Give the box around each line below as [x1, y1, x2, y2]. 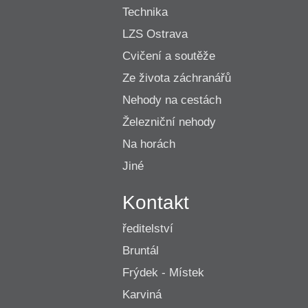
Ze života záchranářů [122, 71, 231, 85]
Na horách [122, 137, 175, 151]
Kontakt [122, 192, 189, 213]
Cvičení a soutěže [122, 49, 215, 63]
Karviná [122, 288, 162, 301]
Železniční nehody [122, 115, 216, 129]
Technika [122, 5, 168, 19]
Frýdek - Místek [122, 266, 204, 279]
